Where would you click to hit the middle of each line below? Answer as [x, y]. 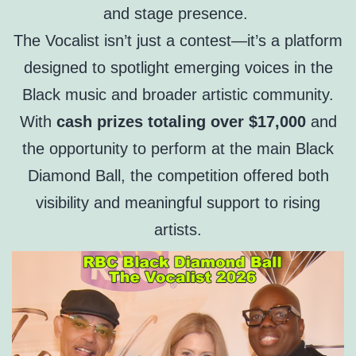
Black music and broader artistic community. [178, 95]
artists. [178, 230]
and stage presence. [178, 14]
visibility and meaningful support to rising [178, 203]
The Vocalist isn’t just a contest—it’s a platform [178, 41]
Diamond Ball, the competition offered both [178, 176]
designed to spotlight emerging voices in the [178, 68]
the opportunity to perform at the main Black [178, 149]
